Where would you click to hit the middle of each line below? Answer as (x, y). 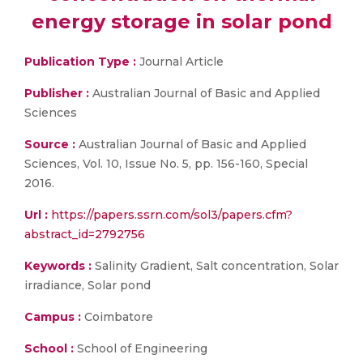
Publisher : (58, 93)
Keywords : (58, 266)
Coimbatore (117, 317)
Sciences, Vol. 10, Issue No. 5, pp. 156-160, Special (166, 164)
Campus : (53, 317)
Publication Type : (80, 62)
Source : (50, 144)
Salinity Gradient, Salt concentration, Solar (215, 266)
